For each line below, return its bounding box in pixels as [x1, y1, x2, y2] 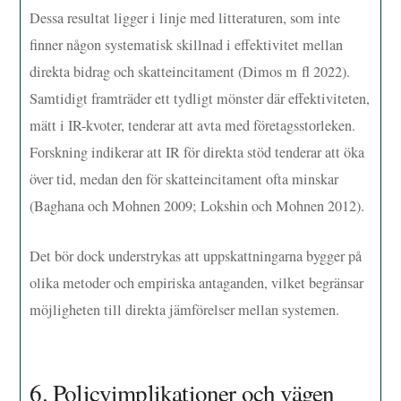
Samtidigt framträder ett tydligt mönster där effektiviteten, [30, 89, 371, 109]
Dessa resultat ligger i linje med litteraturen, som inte [30, 8, 341, 29]
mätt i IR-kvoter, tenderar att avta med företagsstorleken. [30, 115, 356, 136]
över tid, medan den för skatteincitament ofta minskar [30, 169, 339, 190]
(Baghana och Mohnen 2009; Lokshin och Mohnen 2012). [30, 196, 365, 217]
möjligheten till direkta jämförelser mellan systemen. [30, 300, 340, 320]
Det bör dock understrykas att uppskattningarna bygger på [30, 246, 363, 267]
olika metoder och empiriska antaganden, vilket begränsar [30, 273, 364, 294]
